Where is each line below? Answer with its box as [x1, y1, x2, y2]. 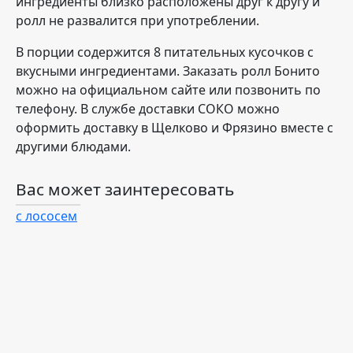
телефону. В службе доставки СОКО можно [16, 100, 280, 117]
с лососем [16, 207, 77, 225]
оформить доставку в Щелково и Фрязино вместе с [16, 119, 333, 136]
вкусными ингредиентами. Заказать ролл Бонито [16, 62, 320, 80]
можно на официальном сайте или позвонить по [16, 81, 321, 98]
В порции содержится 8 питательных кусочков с [16, 43, 314, 61]
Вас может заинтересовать [16, 178, 234, 200]
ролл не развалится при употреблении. [16, 12, 262, 29]
